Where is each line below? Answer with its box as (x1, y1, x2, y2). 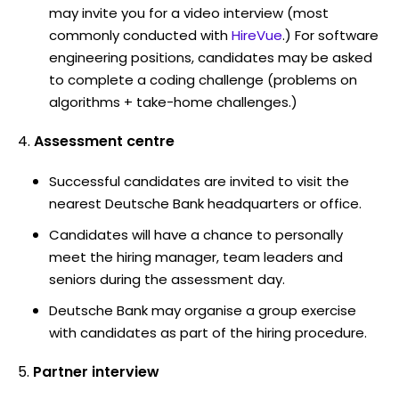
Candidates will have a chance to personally (49, 224, 343, 244)
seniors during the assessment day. (49, 269, 285, 289)
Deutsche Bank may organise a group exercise (49, 300, 356, 320)
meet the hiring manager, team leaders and (49, 247, 343, 266)
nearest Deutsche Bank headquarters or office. (49, 193, 362, 213)
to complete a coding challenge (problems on (49, 69, 357, 89)
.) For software (282, 25, 379, 45)
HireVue (232, 25, 282, 45)
